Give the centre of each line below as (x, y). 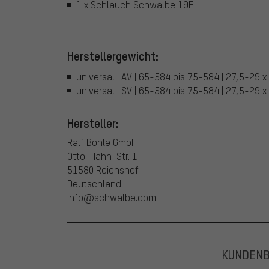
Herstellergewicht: (113, 56)
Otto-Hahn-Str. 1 (102, 156)
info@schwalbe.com (112, 197)
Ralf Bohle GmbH (102, 142)
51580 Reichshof (103, 169)
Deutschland (94, 183)
